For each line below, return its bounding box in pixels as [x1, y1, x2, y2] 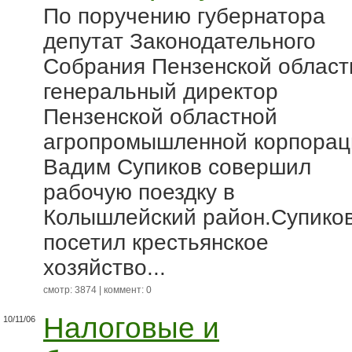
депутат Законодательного [43, 29, 316, 53]
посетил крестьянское [43, 230, 269, 255]
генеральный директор [43, 79, 278, 104]
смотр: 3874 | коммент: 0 [43, 284, 152, 295]
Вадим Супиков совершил [43, 155, 311, 179]
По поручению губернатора [43, 4, 325, 28]
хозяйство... [43, 255, 166, 280]
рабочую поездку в [43, 180, 235, 204]
